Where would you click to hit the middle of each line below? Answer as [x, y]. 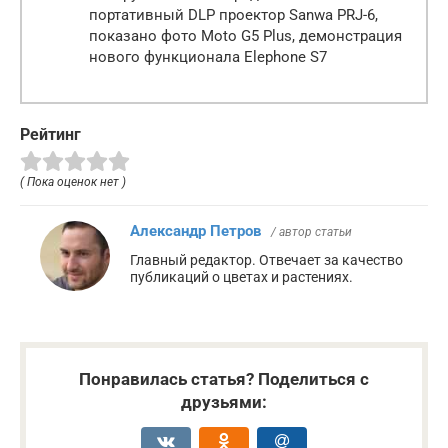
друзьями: [224, 402]
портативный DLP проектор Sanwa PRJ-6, [233, 15]
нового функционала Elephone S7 [208, 57]
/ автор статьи [311, 232]
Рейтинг [50, 135]
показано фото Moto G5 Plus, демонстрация [245, 36]
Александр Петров [195, 231]
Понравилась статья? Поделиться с [224, 379]
